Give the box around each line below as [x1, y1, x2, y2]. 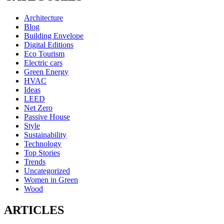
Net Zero [24, 103, 52, 112]
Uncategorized [24, 166, 70, 175]
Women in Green [24, 175, 78, 184]
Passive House [24, 112, 70, 121]
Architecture [24, 13, 63, 22]
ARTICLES [4, 203, 64, 216]
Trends [24, 157, 45, 166]
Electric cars [24, 58, 62, 67]
